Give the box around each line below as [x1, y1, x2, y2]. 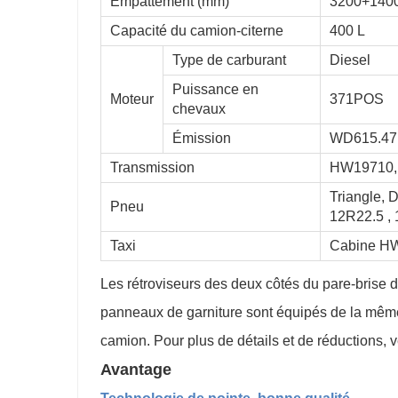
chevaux [172, 101, 226, 116]
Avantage [100, 361, 171, 378]
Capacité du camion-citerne [110, 23, 283, 38]
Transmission [110, 160, 195, 175]
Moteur [110, 92, 154, 107]
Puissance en [172, 82, 259, 97]
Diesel [330, 52, 378, 68]
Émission [172, 131, 231, 146]
